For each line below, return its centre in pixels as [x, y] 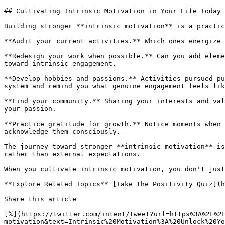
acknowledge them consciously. [62, 131]
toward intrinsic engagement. [60, 64]
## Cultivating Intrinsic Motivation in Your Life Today [113, 11]
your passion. [30, 109]
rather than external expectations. [72, 154]
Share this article [42, 199]
